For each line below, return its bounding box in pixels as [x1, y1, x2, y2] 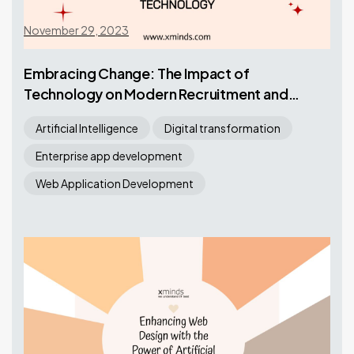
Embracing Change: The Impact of [24, 64, 250, 82]
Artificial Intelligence [36, 121, 138, 135]
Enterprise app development [36, 149, 183, 163]
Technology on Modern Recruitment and [24, 85, 288, 103]
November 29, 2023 [24, 23, 129, 37]
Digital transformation [164, 121, 281, 135]
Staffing [24, 105, 79, 123]
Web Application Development [36, 176, 194, 190]
